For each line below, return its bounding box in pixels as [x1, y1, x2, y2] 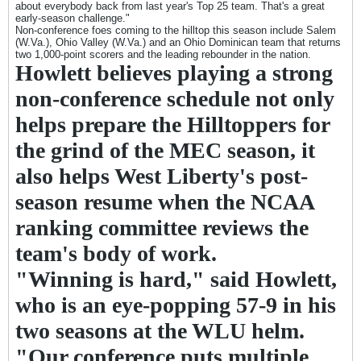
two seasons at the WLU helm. [15, 318, 305, 343]
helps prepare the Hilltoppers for [15, 112, 330, 137]
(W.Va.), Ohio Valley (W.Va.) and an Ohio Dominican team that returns [15, 36, 341, 48]
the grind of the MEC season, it [15, 138, 315, 163]
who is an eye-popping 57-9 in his [15, 293, 336, 317]
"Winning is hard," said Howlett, [15, 267, 337, 292]
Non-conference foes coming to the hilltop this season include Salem [15, 24, 336, 36]
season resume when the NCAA [15, 189, 313, 214]
